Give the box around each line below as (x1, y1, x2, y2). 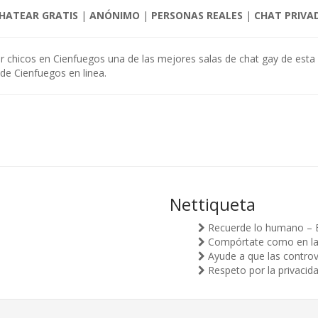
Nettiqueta (170, 192, 256, 216)
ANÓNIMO (89, 9, 140, 22)
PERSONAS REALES (150, 9, 243, 22)
